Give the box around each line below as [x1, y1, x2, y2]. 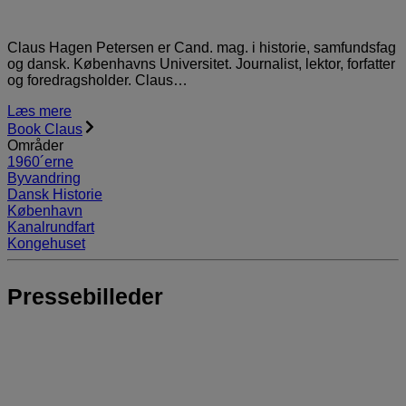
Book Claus [7, 121, 82, 137]
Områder [7, 137, 63, 153]
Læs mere [7, 102, 72, 119]
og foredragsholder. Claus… [7, 72, 188, 88]
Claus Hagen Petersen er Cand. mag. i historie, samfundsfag [7, 39, 396, 55]
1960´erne [7, 153, 73, 169]
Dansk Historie [7, 186, 102, 202]
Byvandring [7, 169, 81, 186]
